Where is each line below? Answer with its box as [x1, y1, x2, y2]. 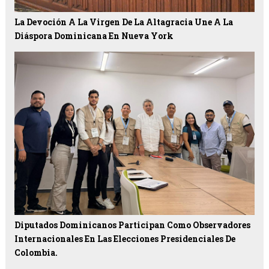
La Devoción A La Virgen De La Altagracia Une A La [14, 16, 233, 28]
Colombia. [14, 247, 58, 259]
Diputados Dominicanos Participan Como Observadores [14, 219, 250, 231]
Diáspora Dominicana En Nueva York [14, 30, 174, 42]
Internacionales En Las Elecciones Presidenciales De [14, 233, 235, 245]
